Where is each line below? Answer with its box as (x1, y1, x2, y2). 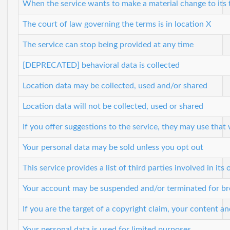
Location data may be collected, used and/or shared (23, 81, 207, 90)
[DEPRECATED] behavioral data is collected (23, 61, 180, 69)
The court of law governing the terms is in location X (23, 20, 211, 28)
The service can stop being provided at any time (23, 40, 194, 49)
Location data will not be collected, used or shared (23, 102, 203, 110)
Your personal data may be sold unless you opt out (23, 143, 203, 151)
